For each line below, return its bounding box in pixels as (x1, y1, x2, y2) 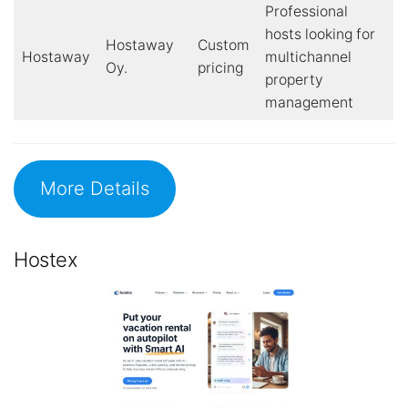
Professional (264, 3, 348, 21)
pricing (197, 59, 243, 77)
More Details (39, 177, 149, 200)
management (264, 94, 353, 112)
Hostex (14, 247, 77, 271)
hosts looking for (264, 25, 375, 44)
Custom (197, 36, 250, 55)
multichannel (264, 48, 352, 66)
